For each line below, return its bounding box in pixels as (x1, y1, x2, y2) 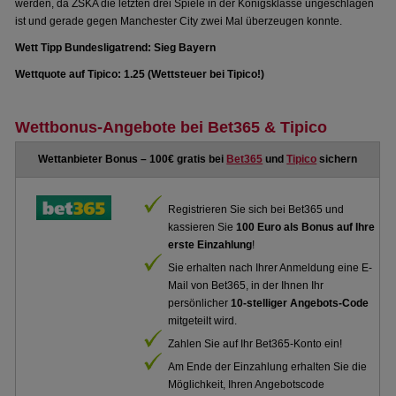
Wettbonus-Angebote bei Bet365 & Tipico (15, 118, 328, 136)
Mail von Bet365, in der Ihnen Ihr (168, 279, 324, 292)
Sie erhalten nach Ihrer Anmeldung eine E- (168, 262, 373, 274)
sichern (316, 153, 358, 165)
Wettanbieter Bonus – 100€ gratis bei (38, 153, 227, 165)
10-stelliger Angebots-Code (231, 297, 369, 309)
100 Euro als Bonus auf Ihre (236, 221, 376, 233)
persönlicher (168, 297, 232, 309)
